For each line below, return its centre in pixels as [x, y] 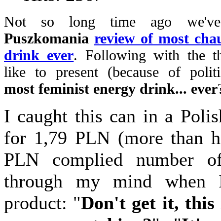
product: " [43, 203]
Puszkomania [46, 38]
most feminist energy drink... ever [111, 89]
